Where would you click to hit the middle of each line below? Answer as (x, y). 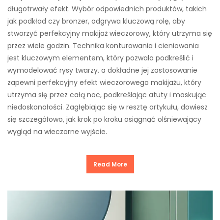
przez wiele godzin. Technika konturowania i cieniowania (103, 46)
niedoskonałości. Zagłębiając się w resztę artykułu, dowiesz (108, 107)
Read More (110, 165)
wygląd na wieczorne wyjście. (57, 132)
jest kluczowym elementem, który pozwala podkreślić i (100, 58)
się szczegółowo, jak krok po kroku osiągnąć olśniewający (104, 120)
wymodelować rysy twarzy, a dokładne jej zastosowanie (102, 70)
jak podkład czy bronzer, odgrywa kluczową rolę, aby (96, 21)
